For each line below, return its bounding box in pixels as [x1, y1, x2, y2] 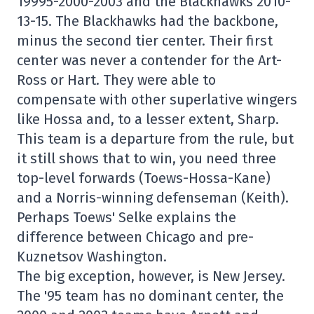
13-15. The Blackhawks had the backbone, [17, 13, 278, 29]
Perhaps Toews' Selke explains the [17, 209, 236, 226]
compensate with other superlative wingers [17, 91, 297, 108]
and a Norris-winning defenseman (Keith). [17, 189, 289, 206]
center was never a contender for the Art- [17, 52, 282, 69]
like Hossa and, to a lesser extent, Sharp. [17, 111, 279, 128]
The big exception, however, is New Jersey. [17, 268, 285, 285]
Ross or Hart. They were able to [17, 71, 216, 88]
